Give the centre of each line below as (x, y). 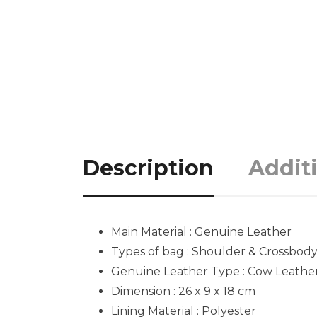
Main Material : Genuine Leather (201, 232)
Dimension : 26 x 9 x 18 (173, 291)
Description (148, 168)
